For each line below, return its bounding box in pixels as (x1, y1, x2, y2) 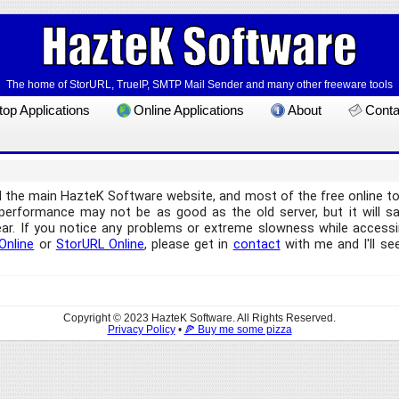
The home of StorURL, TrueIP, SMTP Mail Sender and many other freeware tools (6, 77, 393, 90)
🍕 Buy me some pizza (183, 323, 292, 336)
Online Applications (134, 102, 245, 118)
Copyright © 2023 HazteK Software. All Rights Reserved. (63, 312, 336, 324)
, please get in (143, 236, 233, 253)
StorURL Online (55, 236, 144, 253)
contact (232, 236, 281, 253)
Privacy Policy (107, 323, 175, 336)
